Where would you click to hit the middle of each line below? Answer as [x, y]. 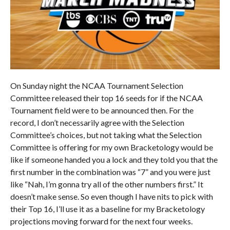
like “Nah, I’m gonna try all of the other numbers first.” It [107, 184]
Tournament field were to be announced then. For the [102, 110]
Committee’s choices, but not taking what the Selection [106, 135]
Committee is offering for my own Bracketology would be [111, 147]
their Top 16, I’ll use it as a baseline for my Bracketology [107, 209]
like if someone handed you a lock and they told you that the [114, 160]
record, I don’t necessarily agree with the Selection [97, 123]
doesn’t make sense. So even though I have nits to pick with [111, 197]
